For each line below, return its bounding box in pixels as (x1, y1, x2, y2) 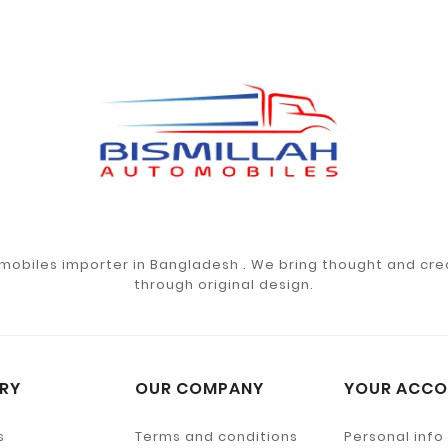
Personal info (343, 426, 444, 446)
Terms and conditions (134, 426, 298, 446)
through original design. (133, 274, 314, 294)
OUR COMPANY (134, 376, 264, 400)
